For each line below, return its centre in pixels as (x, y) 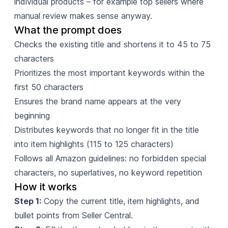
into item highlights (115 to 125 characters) (94, 144)
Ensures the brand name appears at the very (97, 101)
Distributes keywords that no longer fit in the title (106, 130)
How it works (45, 187)
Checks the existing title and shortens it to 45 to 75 (112, 44)
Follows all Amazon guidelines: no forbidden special (110, 158)
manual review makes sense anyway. (83, 16)
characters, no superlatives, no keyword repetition (108, 172)
